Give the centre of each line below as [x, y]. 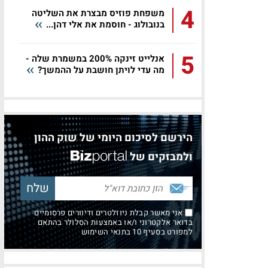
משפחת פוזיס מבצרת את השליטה [98, 13]
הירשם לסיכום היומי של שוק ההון [113, 138]
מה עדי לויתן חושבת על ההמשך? [100, 70]
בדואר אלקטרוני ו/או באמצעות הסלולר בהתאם [115, 222]
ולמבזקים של [161, 157]
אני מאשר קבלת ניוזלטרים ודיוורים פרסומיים [109, 213]
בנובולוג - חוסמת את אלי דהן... [104, 25]
